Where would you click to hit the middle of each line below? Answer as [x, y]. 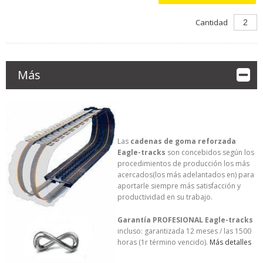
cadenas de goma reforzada [183, 141]
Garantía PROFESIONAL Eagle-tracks [185, 220]
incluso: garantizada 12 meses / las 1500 [184, 231]
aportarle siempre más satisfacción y [179, 186]
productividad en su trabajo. [165, 197]
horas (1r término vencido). [163, 242]
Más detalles [230, 242]
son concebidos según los [210, 152]
